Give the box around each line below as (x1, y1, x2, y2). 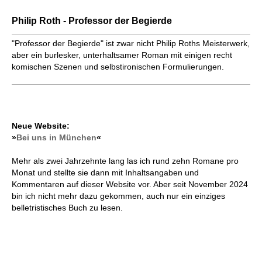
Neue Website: (12, 121, 70, 131)
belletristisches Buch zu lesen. (12, 203, 123, 213)
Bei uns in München (16, 133, 96, 143)
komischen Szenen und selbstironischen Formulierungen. (12, 62, 224, 72)
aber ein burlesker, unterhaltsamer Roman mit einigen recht (12, 50, 232, 60)
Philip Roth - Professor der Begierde (12, 16, 172, 26)
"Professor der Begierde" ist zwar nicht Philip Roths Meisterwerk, (12, 39, 250, 49)
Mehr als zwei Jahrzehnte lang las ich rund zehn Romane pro (12, 156, 239, 166)
